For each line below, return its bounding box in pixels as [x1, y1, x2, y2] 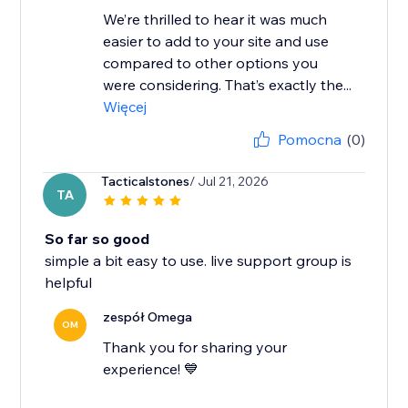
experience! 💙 [103, 360, 199, 379]
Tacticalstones [101, 173, 190, 190]
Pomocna [277, 130, 342, 149]
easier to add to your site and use [103, 32, 330, 51]
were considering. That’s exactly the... [103, 76, 352, 95]
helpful [45, 273, 93, 292]
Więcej [103, 97, 148, 117]
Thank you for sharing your [103, 338, 288, 357]
